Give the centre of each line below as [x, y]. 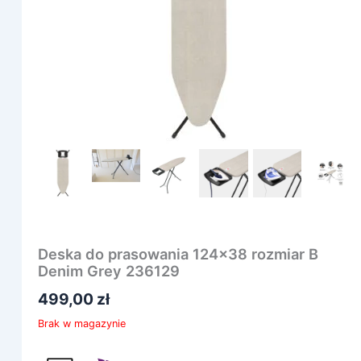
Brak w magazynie [81, 323]
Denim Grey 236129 [108, 270]
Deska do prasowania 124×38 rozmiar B [178, 253]
